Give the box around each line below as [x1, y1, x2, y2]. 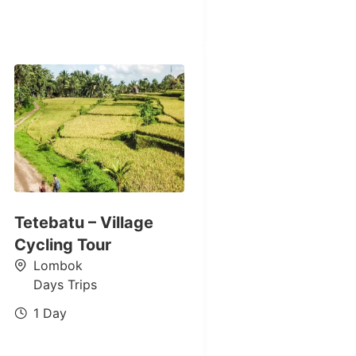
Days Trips [33, 276, 97, 292]
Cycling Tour [14, 234, 111, 254]
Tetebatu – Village [14, 212, 153, 232]
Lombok [33, 257, 83, 273]
